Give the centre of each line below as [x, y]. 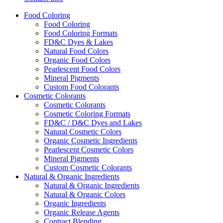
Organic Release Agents [82, 212]
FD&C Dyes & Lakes [78, 42]
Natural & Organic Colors [85, 194]
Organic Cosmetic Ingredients [91, 141]
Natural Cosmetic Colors [83, 132]
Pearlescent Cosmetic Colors [89, 150]
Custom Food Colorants [81, 87]
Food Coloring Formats [81, 33]
